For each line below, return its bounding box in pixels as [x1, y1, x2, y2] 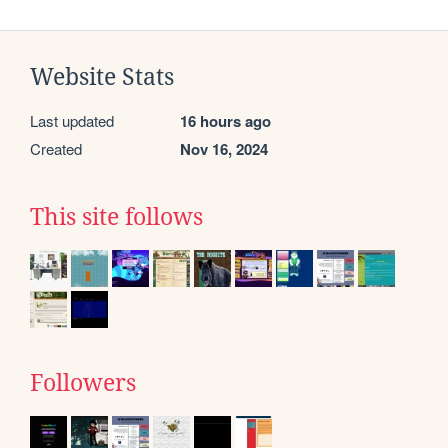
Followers [30, 369, 136, 396]
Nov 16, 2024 [180, 137, 268, 160]
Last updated [30, 109, 114, 131]
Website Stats [30, 63, 174, 90]
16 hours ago [180, 109, 271, 132]
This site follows [30, 203, 203, 230]
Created [30, 137, 82, 159]
